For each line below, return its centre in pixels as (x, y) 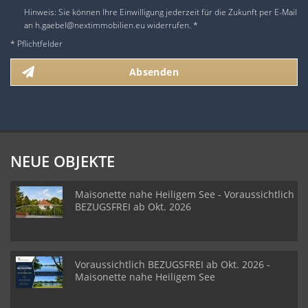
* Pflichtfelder (36, 44)
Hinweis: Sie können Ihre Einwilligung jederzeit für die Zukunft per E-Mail (161, 12)
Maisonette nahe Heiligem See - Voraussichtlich (185, 195)
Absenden (154, 72)
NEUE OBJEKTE (63, 161)
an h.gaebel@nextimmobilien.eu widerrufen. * (111, 25)
